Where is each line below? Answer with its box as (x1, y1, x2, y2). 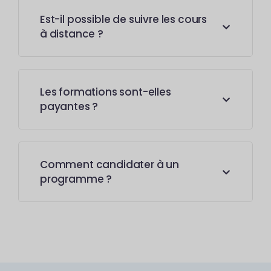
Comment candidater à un (40, 157, 180, 172)
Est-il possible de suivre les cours (40, 12, 207, 27)
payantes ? (40, 99, 99, 114)
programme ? (40, 172, 113, 186)
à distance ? (40, 27, 103, 41)
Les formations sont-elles (40, 85, 171, 99)
